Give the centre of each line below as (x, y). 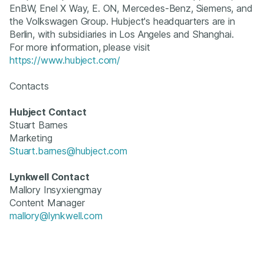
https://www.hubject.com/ (65, 60)
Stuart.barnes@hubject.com (68, 151)
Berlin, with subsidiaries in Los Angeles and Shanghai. (122, 34)
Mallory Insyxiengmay (56, 189)
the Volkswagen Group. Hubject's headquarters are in (122, 21)
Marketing (31, 138)
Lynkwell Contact (49, 176)
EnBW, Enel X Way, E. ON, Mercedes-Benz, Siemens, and (131, 8)
